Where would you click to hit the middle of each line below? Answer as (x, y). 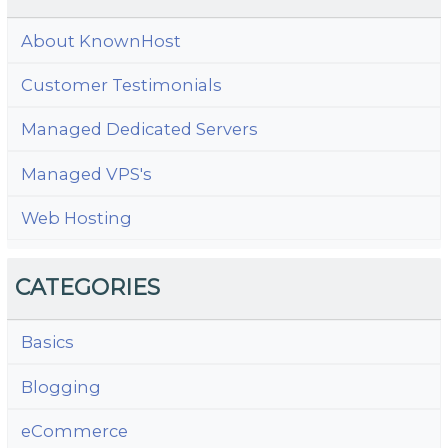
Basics (47, 342)
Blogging (60, 386)
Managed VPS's (86, 173)
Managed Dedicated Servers (139, 129)
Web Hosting (76, 218)
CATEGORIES (88, 288)
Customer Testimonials (121, 84)
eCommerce (74, 430)
